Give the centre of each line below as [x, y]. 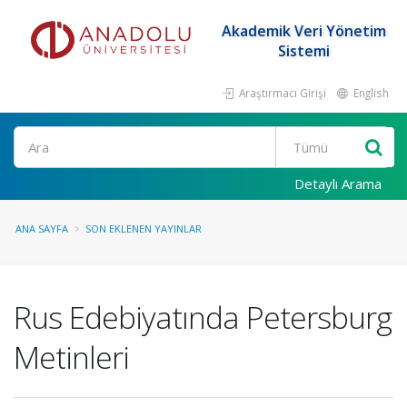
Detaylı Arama [338, 184]
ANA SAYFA [42, 228]
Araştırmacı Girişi [281, 93]
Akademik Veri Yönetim [303, 31]
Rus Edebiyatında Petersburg [203, 317]
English [370, 93]
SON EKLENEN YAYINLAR [144, 228]
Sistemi [303, 51]
